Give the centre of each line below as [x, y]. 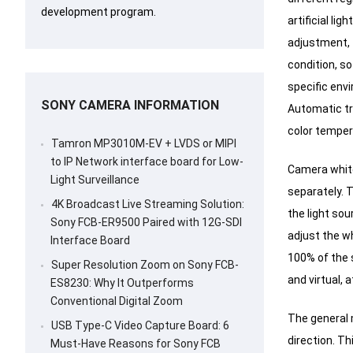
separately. [315, 191]
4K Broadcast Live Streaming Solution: [148, 204]
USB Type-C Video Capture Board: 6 [140, 326]
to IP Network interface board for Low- [147, 162]
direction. [311, 340]
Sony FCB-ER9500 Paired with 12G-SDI [146, 223]
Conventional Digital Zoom [117, 301]
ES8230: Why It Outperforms [122, 283]
